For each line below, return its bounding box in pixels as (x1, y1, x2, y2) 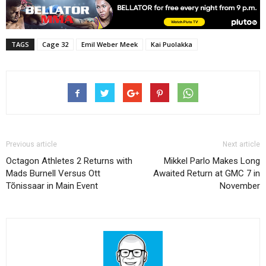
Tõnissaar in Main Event (6, 180, 98, 192)
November (220, 180, 260, 192)
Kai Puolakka (151, 40, 192, 49)
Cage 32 (42, 40, 68, 49)
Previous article (6, 140, 57, 149)
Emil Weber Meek (81, 40, 138, 49)
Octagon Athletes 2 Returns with (6, 156, 132, 167)
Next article (223, 140, 260, 149)
